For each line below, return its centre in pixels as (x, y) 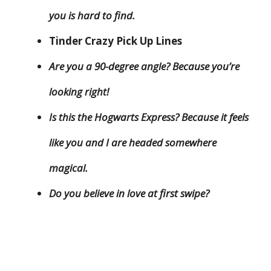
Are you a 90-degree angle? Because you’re (144, 67)
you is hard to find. (92, 16)
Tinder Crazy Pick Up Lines (117, 41)
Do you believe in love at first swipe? (129, 194)
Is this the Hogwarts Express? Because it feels (149, 117)
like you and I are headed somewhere (133, 143)
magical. (68, 168)
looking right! (79, 92)
